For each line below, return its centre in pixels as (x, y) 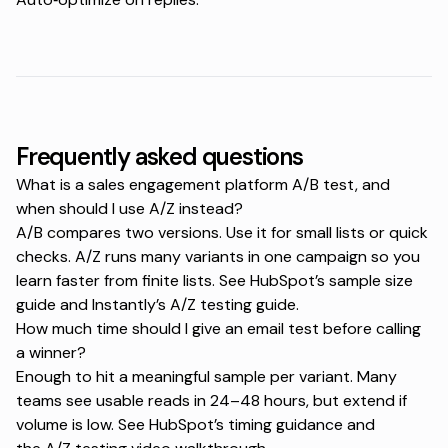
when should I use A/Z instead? (129, 209)
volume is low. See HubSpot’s (122, 425)
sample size (371, 281)
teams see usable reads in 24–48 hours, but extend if (211, 401)
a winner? (51, 353)
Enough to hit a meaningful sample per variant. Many (206, 377)
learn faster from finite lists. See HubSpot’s (172, 281)
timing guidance (285, 425)
